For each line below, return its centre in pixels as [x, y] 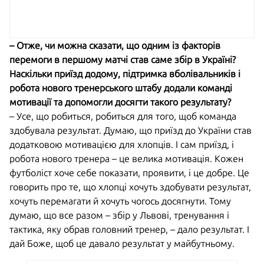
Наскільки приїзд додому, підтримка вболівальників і [125, 73]
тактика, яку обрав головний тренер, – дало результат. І [129, 229]
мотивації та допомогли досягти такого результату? [120, 102]
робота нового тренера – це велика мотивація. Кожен [126, 158]
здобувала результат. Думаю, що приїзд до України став [131, 130]
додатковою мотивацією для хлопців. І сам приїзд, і [122, 144]
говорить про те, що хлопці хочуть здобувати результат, [130, 187]
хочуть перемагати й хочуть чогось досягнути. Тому [120, 201]
